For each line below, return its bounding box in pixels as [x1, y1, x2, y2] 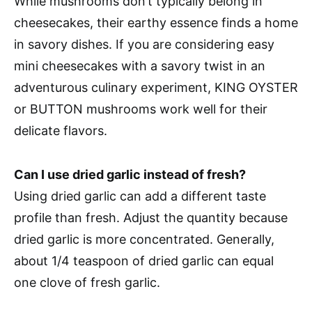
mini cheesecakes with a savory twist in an [14, 58, 265, 73]
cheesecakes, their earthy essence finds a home [14, 15, 298, 30]
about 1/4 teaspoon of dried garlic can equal [14, 253, 274, 268]
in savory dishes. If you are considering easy [14, 37, 274, 52]
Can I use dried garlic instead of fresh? [14, 167, 246, 182]
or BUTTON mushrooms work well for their [14, 102, 267, 116]
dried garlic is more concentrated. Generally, [14, 232, 274, 247]
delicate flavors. [14, 123, 107, 138]
